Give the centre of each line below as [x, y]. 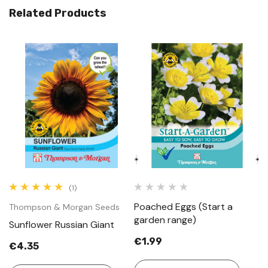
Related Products [58, 13]
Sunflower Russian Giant [62, 224]
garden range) [165, 220]
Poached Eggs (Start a [183, 206]
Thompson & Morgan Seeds [64, 207]
